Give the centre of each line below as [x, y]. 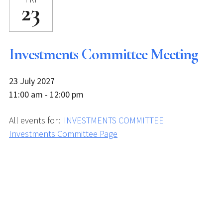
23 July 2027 [32, 81]
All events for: [36, 120]
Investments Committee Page [63, 134]
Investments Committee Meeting [104, 54]
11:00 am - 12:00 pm [46, 94]
